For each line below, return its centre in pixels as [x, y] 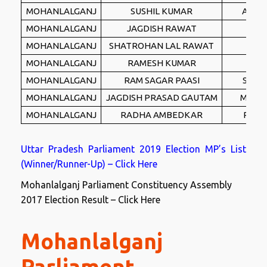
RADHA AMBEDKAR [162, 115]
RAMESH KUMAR [162, 63]
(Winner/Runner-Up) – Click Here [89, 164]
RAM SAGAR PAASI [162, 80]
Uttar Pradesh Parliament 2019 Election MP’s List [133, 149]
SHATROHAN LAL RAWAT [162, 46]
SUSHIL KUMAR [162, 11]
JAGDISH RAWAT [162, 28]
